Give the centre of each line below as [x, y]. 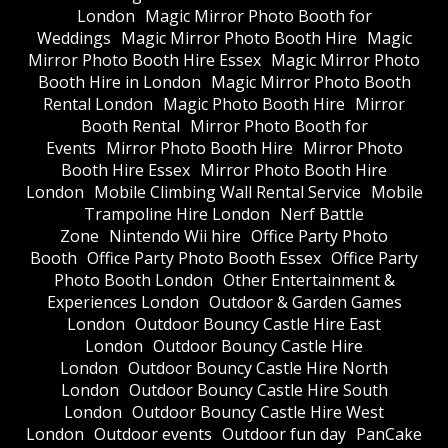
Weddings [73, 38]
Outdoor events [153, 434]
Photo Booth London [133, 280]
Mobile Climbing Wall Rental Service [227, 192]
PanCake [389, 434]
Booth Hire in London [119, 82]
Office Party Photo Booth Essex [204, 258]
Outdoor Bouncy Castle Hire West [258, 412]
